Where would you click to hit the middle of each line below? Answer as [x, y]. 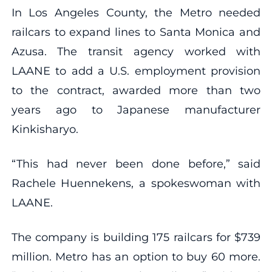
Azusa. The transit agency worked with [136, 51]
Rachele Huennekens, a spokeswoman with [136, 183]
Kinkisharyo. [45, 129]
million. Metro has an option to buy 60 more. [136, 257]
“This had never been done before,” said [136, 164]
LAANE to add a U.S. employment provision [136, 71]
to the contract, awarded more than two [136, 90]
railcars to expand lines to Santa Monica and [136, 32]
